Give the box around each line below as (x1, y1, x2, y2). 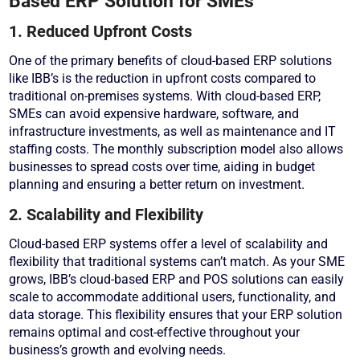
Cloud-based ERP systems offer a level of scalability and (9, 236, 329, 252)
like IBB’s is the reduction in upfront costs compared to (9, 71, 317, 87)
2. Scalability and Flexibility (9, 205, 204, 225)
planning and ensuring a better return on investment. (9, 177, 305, 193)
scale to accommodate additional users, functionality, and (9, 289, 337, 305)
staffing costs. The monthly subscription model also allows (9, 141, 344, 157)
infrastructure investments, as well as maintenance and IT (9, 124, 337, 140)
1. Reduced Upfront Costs (9, 22, 193, 42)
